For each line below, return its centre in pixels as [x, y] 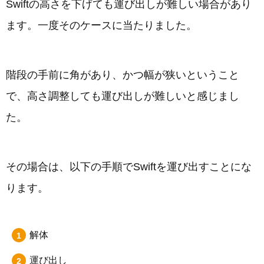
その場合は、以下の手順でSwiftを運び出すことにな [129, 166]
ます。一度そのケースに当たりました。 [101, 25]
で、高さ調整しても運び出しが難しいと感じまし [123, 96]
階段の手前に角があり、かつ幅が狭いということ [123, 75]
